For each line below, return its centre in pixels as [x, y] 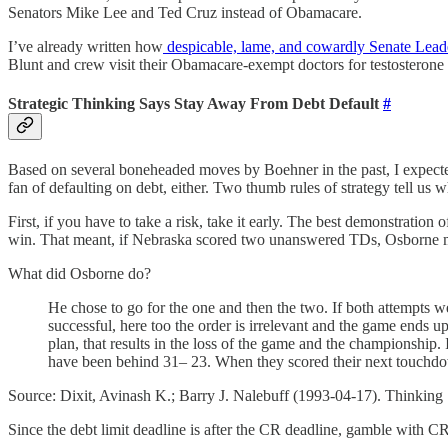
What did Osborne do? [79, 274]
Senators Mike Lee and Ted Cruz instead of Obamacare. [185, 12]
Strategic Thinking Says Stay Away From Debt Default [195, 104]
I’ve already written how [85, 46]
